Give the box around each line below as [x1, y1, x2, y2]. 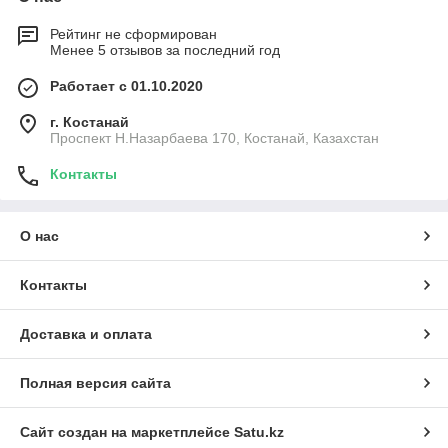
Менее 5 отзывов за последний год [50, 42, 280, 59]
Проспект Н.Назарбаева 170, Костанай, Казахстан [50, 130, 379, 147]
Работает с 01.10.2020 [50, 78, 203, 95]
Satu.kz [234, 424, 284, 441]
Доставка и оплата [20, 326, 152, 343]
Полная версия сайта [20, 375, 171, 392]
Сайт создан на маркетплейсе [20, 424, 234, 441]
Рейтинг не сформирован [50, 26, 217, 43]
